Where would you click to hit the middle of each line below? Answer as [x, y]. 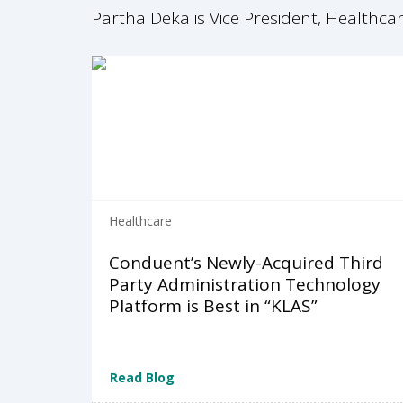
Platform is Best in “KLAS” [213, 306]
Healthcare [140, 221]
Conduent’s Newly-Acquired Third [246, 263]
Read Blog [142, 377]
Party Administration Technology [245, 285]
